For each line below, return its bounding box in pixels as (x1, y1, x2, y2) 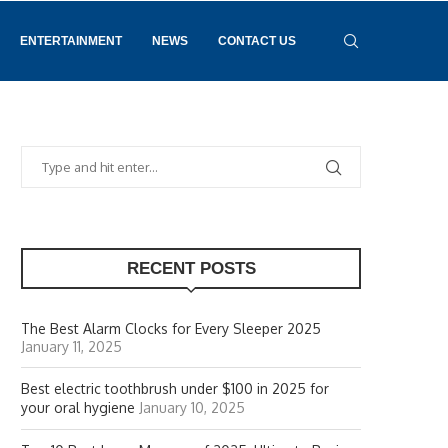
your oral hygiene (21, 399, 135, 416)
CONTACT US (218, 34, 296, 48)
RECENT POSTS (126, 259, 256, 278)
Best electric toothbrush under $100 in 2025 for (21, 380, 329, 397)
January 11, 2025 (21, 338, 122, 355)
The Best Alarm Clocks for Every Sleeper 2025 (21, 320, 321, 337)
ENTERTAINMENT (20, 34, 122, 48)
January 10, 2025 (139, 399, 245, 416)
